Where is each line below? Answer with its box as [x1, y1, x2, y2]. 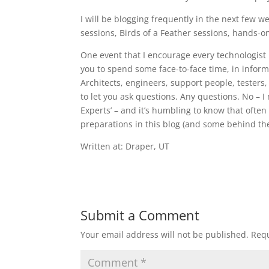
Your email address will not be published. [80, 229, 249, 240]
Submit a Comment [80, 206, 200, 224]
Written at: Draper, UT [80, 141, 170, 152]
